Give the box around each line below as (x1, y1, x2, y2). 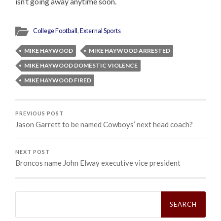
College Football (33, 26, 78, 35)
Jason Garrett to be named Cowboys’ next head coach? (15, 119, 193, 129)
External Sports (80, 26, 121, 35)
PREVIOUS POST (15, 110, 64, 116)
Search (15, 189, 37, 199)
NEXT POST (15, 148, 50, 155)
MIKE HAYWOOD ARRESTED (89, 46, 171, 54)
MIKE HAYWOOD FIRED (24, 76, 92, 84)
